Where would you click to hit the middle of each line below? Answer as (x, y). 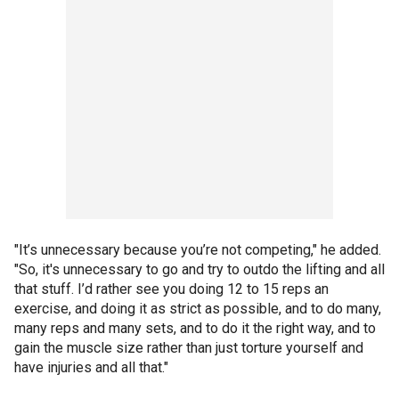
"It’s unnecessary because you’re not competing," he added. (198, 249)
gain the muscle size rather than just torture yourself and (189, 347)
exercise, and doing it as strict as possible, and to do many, (198, 308)
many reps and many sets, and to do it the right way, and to (195, 328)
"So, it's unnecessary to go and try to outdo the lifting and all (199, 269)
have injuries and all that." (91, 367)
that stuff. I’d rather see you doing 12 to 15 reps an (171, 289)
